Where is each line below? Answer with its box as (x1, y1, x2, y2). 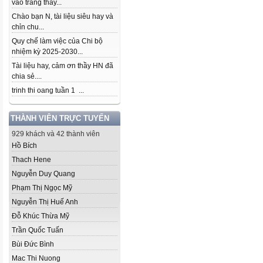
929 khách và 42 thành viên (12, 130, 100, 138)
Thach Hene (12, 156, 51, 164)
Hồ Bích (12, 141, 37, 150)
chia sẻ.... (12, 72, 42, 80)
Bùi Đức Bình (12, 240, 54, 248)
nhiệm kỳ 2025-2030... (12, 48, 83, 56)
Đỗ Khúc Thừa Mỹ (12, 212, 69, 220)
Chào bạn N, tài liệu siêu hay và (12, 12, 113, 21)
